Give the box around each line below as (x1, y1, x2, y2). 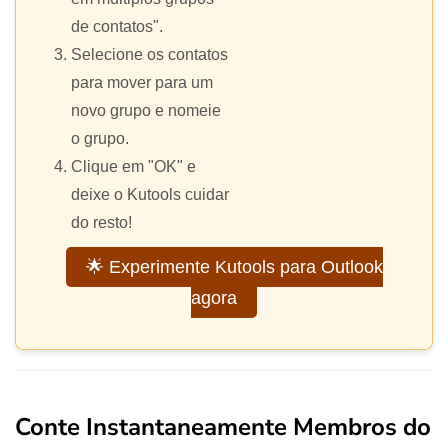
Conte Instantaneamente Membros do (15, 411, 431, 444)
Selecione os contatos (71, 46, 228, 64)
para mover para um (71, 74, 213, 92)
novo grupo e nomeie (71, 102, 221, 120)
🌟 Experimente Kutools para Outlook (85, 257, 383, 278)
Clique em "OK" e (71, 158, 196, 176)
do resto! (71, 214, 132, 232)
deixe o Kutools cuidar (71, 186, 229, 204)
